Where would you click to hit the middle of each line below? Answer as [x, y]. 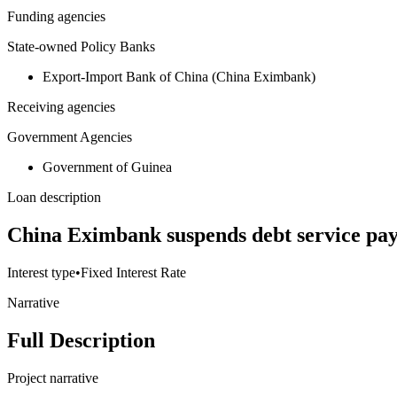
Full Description [81, 341]
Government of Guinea [107, 167]
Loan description [54, 198]
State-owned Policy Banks [81, 47]
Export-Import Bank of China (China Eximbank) [179, 77]
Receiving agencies [61, 107]
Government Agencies [70, 137]
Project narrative [53, 378]
